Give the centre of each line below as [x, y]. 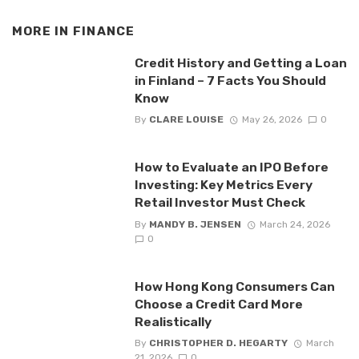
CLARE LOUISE [186, 120]
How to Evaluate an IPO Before [231, 167]
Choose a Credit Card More [218, 304]
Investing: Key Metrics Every [223, 185]
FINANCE [104, 32]
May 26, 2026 [272, 120]
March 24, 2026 [294, 224]
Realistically [173, 321]
